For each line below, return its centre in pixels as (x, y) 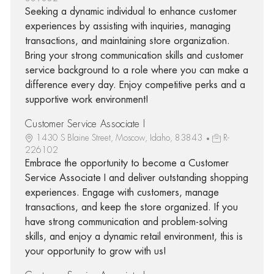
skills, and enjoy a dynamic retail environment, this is (134, 236)
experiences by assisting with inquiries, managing (128, 26)
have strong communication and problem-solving (126, 222)
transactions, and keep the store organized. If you (131, 207)
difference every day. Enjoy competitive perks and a (135, 85)
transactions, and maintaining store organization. (127, 41)
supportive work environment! (87, 99)
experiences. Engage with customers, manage (122, 192)
